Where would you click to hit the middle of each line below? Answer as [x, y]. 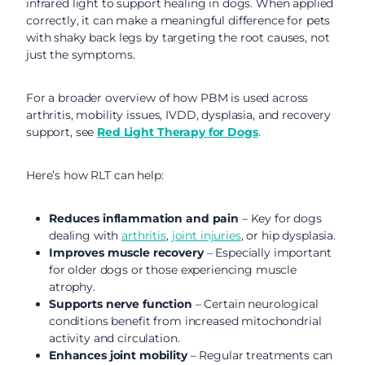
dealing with [86, 235]
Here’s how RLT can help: [95, 175]
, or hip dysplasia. [288, 235]
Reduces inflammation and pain [144, 218]
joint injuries [206, 235]
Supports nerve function [121, 304]
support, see [62, 132]
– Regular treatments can [260, 355]
